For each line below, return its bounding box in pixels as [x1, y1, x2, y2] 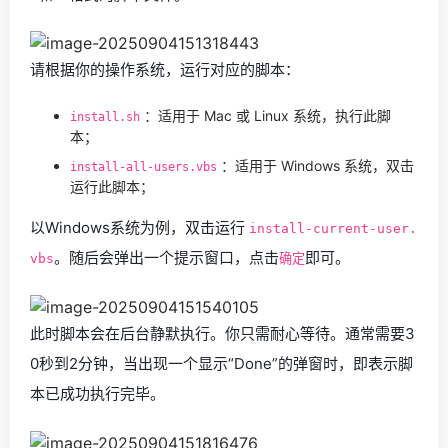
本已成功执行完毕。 [30, 384, 165, 404]
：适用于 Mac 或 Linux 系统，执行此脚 [140, 107, 391, 125]
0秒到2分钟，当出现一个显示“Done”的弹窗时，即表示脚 [30, 354, 413, 374]
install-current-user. [249, 221, 417, 237]
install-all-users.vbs [70, 160, 217, 175]
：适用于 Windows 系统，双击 [217, 157, 414, 175]
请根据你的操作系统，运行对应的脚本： [30, 60, 300, 80]
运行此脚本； [70, 178, 154, 196]
